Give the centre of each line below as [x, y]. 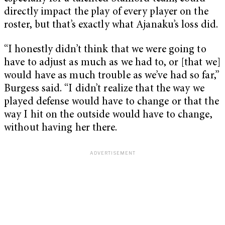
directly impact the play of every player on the [106, 12]
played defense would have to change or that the [111, 102]
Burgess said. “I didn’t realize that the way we [104, 89]
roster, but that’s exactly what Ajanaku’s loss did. [111, 25]
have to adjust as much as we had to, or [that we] [112, 63]
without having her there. [61, 129]
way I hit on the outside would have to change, [108, 116]
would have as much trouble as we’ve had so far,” [112, 76]
